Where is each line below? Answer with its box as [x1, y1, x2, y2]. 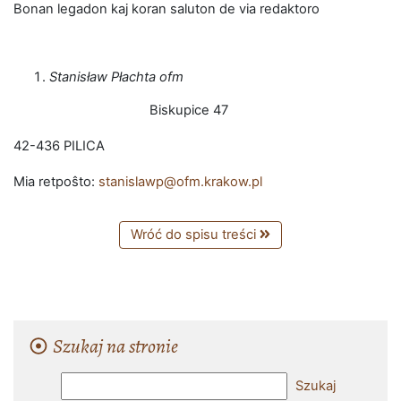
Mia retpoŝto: [13, 174, 98, 190]
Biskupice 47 [149, 102, 228, 118]
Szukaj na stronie [49, 333, 179, 360]
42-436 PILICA [13, 138, 105, 154]
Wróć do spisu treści [130, 226, 260, 243]
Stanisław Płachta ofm [49, 69, 183, 85]
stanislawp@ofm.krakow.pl [98, 174, 262, 190]
